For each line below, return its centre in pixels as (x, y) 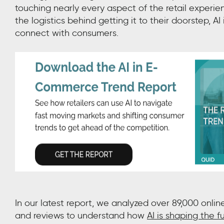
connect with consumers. (67, 33)
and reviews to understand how (81, 215)
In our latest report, (56, 203)
